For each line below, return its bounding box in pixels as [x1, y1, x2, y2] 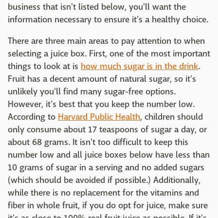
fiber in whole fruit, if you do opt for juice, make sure [8, 200, 208, 212]
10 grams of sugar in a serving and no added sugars [8, 162, 204, 174]
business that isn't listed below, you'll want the [8, 1, 186, 13]
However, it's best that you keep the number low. [8, 99, 195, 110]
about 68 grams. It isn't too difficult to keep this [8, 137, 188, 148]
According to [8, 111, 58, 123]
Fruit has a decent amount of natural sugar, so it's [8, 73, 196, 85]
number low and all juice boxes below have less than [8, 149, 210, 161]
